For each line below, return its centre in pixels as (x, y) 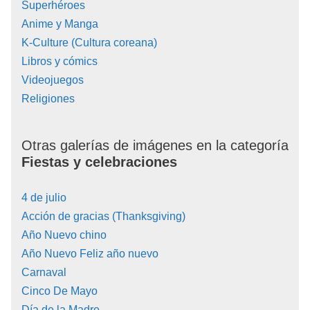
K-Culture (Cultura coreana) (89, 43)
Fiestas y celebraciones (99, 162)
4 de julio (44, 198)
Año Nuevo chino (64, 235)
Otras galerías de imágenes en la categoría (155, 146)
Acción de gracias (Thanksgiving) (103, 217)
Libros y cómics (60, 62)
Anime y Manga (60, 24)
